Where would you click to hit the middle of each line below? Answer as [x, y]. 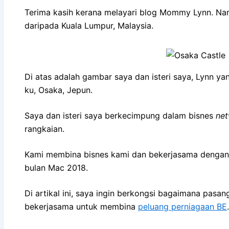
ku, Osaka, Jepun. [59, 90]
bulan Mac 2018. [56, 167]
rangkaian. [44, 129]
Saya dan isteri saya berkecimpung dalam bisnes [120, 115]
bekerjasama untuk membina [81, 206]
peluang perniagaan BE [182, 206]
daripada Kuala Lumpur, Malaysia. [89, 25]
